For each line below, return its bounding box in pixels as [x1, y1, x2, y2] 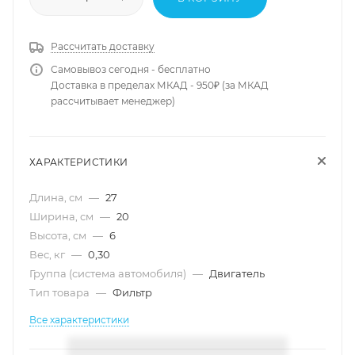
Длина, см [29, 190, 85, 204]
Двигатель [209, 266, 265, 280]
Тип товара [29, 285, 92, 299]
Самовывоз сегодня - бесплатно [51, 63, 211, 75]
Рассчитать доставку [51, 40, 155, 52]
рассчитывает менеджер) [51, 94, 175, 107]
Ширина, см [29, 209, 96, 223]
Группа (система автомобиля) [29, 266, 189, 280]
